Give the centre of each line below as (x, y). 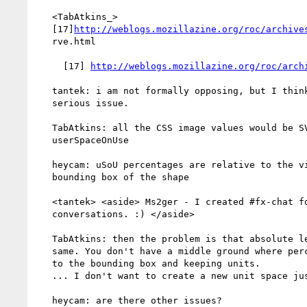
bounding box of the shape (44, 177)
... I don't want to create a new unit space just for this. (44, 275)
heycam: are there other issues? (44, 300)
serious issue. (44, 103)
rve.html (44, 41)
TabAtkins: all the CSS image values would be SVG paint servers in (44, 127)
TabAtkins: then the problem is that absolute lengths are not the (44, 238)
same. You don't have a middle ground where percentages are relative (44, 251)
